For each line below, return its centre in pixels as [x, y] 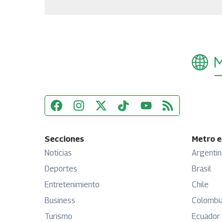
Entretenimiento [72, 185]
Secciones [65, 139]
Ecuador [206, 216]
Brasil [202, 169]
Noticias [58, 153]
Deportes [61, 169]
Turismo [59, 216]
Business [60, 200]
